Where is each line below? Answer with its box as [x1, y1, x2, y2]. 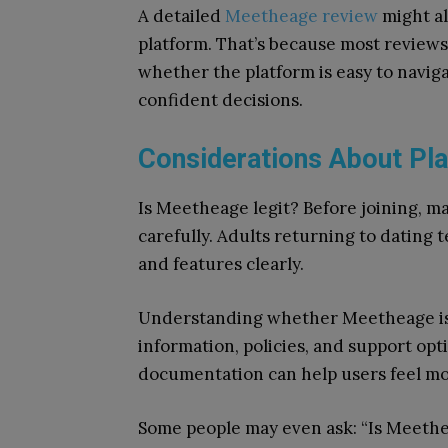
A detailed [138, 5, 225, 27]
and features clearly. [138, 253, 304, 275]
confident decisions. [138, 89, 303, 111]
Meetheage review [225, 5, 378, 27]
